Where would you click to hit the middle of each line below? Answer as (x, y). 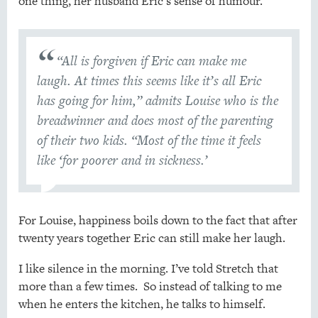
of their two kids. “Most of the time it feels (149, 141)
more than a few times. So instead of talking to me (150, 286)
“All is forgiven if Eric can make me (152, 61)
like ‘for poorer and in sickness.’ (122, 160)
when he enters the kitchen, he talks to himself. (142, 304)
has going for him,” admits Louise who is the (157, 101)
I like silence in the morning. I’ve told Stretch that (148, 269)
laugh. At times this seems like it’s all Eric (149, 81)
